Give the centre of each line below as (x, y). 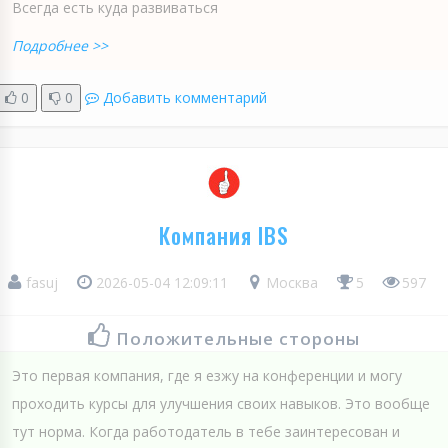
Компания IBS (224, 235)
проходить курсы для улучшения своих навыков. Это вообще (221, 404)
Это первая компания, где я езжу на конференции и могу (207, 376)
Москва (290, 283)
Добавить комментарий (185, 98)
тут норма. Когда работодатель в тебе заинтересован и (206, 432)
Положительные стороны (238, 339)
